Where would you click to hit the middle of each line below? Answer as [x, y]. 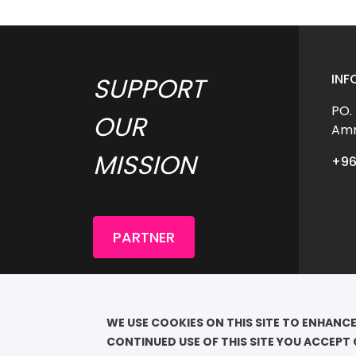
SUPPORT [152, 89]
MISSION [148, 165]
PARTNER [144, 238]
